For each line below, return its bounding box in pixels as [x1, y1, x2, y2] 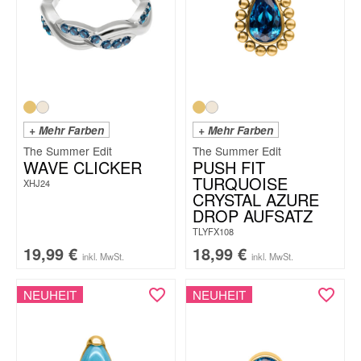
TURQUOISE [193, 172, 288, 195]
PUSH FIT [193, 156, 265, 179]
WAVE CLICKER [23, 156, 142, 179]
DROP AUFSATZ [193, 204, 313, 227]
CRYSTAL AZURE [193, 188, 319, 211]
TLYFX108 [193, 225, 234, 238]
